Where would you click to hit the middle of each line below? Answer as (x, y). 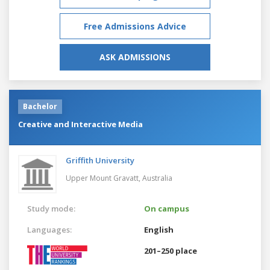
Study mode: (51, 208)
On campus (167, 208)
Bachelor (40, 106)
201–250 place (171, 250)
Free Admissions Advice (135, 26)
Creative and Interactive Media (80, 124)
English (159, 229)
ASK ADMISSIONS (135, 57)
